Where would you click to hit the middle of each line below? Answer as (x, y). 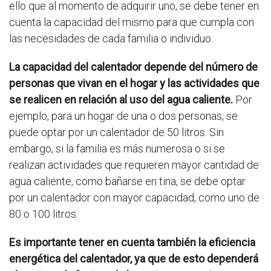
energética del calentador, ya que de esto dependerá (134, 258)
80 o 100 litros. (44, 214)
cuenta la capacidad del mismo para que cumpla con (132, 22)
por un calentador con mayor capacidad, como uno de (134, 197)
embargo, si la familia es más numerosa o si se (117, 148)
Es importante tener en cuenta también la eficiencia (132, 242)
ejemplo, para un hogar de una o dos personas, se (123, 116)
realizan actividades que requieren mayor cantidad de (134, 165)
